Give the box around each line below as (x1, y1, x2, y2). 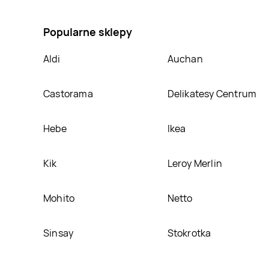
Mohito (43, 191, 75, 205)
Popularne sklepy (43, 24, 132, 39)
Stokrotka (167, 226, 211, 240)
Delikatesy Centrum (167, 86, 257, 100)
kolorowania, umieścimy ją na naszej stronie (43, 2, 235, 16)
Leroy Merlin (167, 156, 222, 170)
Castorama (43, 86, 93, 100)
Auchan (167, 52, 203, 65)
